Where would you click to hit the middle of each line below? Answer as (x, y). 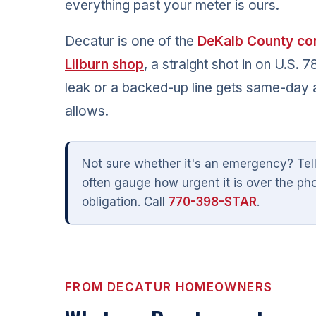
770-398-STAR (213, 201)
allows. (87, 111)
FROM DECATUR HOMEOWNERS (169, 287)
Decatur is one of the (131, 41)
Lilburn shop (104, 64)
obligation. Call (125, 201)
